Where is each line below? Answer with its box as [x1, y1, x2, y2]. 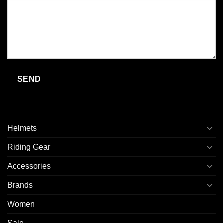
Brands [7, 180, 33, 189]
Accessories [7, 161, 51, 170]
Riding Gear [7, 142, 50, 151]
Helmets [7, 123, 37, 132]
